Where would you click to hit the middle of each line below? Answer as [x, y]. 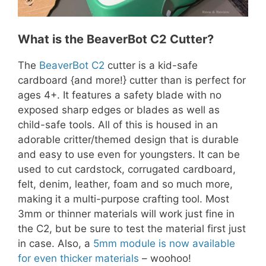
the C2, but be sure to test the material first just [132, 228]
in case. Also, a [56, 243]
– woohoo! [165, 258]
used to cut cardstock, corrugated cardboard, [127, 169]
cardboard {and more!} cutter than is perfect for [132, 80]
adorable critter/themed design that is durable [128, 139]
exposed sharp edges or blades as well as [119, 110]
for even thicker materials [78, 258]
